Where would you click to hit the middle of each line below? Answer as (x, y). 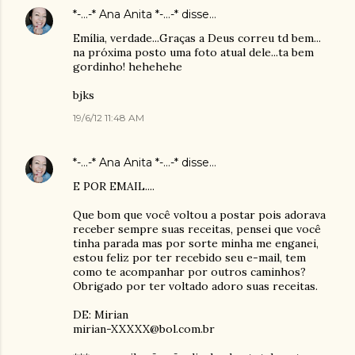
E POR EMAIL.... (114, 186)
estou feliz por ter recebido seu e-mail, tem (189, 257)
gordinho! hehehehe (128, 66)
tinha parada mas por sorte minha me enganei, (196, 243)
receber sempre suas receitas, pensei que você (197, 229)
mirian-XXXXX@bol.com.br (144, 328)
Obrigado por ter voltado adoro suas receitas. (195, 286)
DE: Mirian (101, 314)
